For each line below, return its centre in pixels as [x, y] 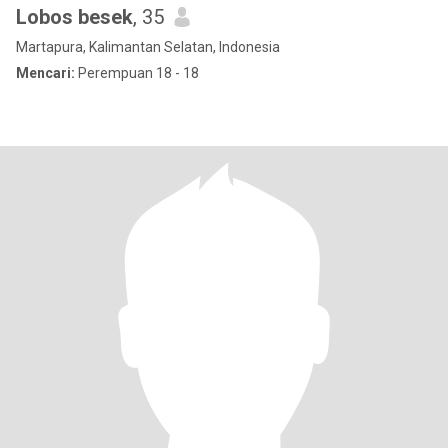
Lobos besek [74, 17]
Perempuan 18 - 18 [137, 73]
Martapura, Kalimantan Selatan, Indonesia [148, 47]
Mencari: [45, 73]
